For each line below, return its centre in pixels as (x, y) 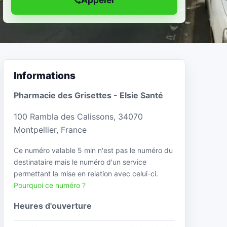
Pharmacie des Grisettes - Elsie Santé (88, 95)
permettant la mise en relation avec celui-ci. (86, 173)
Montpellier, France (50, 129)
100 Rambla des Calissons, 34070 (78, 116)
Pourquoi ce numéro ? (50, 185)
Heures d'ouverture (53, 205)
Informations (45, 75)
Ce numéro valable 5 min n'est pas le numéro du (93, 150)
